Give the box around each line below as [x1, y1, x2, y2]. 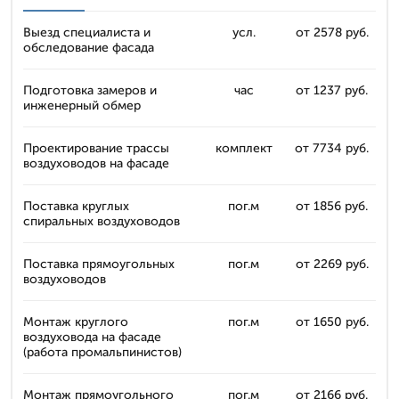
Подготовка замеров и [23, 83, 157, 98]
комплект [215, 141, 273, 156]
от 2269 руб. [295, 256, 369, 272]
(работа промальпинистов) [23, 345, 182, 360]
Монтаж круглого [23, 314, 128, 330]
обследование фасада [23, 40, 154, 55]
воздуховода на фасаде [23, 330, 161, 345]
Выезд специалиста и [23, 25, 151, 40]
